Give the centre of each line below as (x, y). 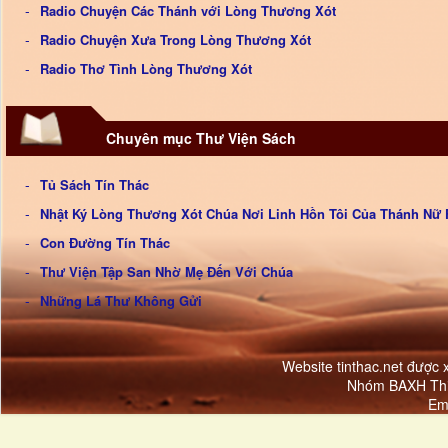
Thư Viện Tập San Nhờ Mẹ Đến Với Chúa (166, 271)
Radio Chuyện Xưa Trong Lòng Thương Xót (175, 39)
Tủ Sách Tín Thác (94, 184)
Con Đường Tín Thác (105, 242)
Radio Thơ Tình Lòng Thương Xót (146, 68)
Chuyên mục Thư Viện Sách (201, 138)
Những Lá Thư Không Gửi (121, 300)
